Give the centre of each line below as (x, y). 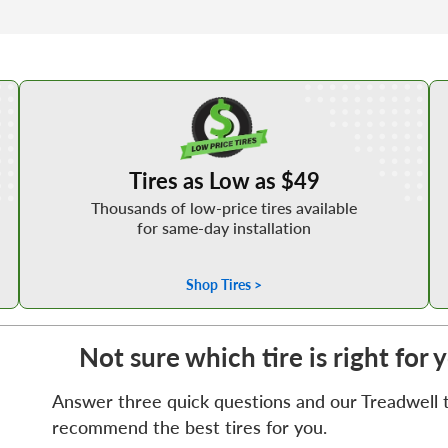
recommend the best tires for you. (189, 427)
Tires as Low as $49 (224, 180)
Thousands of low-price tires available (224, 207)
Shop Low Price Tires (224, 88)
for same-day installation (224, 227)
